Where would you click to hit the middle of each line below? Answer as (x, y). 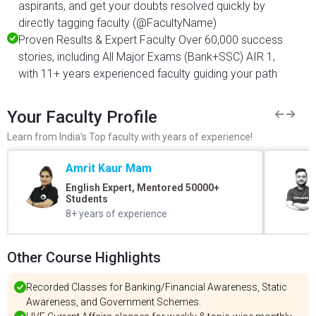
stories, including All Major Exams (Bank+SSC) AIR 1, (147, 57)
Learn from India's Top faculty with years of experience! (130, 137)
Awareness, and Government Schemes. (114, 302)
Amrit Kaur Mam (108, 168)
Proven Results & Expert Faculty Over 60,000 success (151, 40)
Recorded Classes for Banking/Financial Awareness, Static (157, 287)
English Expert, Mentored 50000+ (142, 188)
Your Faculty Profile (82, 117)
